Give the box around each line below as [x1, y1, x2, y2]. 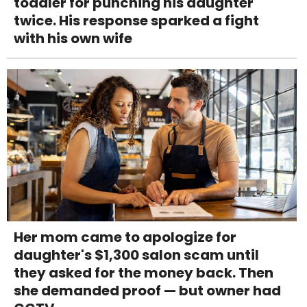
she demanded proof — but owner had [14, 280, 281, 300]
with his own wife [14, 28, 132, 48]
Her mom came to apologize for [14, 227, 236, 247]
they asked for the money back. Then [14, 262, 273, 282]
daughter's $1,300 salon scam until [14, 245, 259, 265]
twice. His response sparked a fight [14, 10, 259, 30]
